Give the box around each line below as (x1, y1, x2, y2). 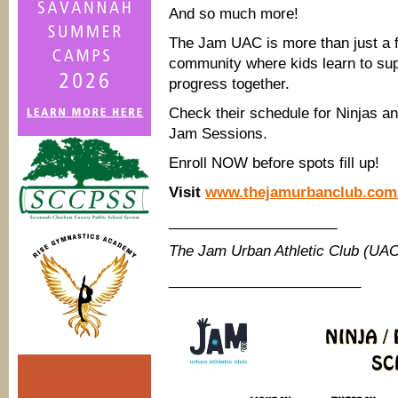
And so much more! (169, 5, 298, 22)
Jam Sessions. (169, 125, 267, 142)
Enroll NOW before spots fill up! (169, 155, 379, 171)
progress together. (169, 76, 290, 92)
